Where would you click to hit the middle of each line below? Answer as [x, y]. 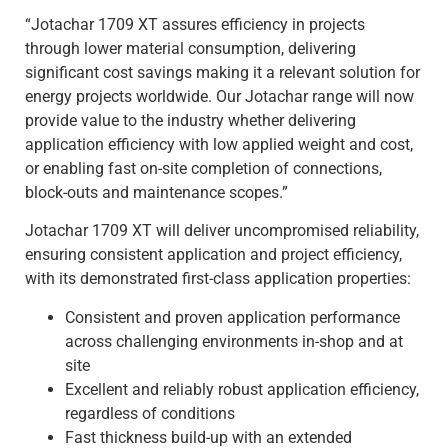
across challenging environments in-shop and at [234, 341]
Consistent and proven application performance [232, 317]
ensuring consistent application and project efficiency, [213, 255]
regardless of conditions [150, 413]
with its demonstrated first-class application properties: [218, 279]
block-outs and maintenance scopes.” [156, 192]
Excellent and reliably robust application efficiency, [242, 389]
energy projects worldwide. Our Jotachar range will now [219, 96]
